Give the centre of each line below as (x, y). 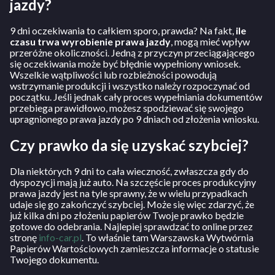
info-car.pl (60, 237)
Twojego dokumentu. (54, 259)
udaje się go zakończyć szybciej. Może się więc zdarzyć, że (132, 204)
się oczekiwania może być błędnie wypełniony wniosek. (125, 63)
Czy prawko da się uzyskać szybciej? (129, 145)
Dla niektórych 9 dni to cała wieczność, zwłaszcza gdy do (129, 171)
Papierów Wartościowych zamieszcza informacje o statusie (134, 248)
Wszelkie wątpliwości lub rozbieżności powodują (113, 74)
